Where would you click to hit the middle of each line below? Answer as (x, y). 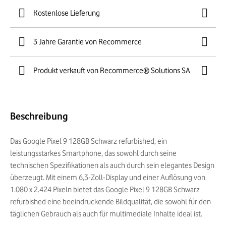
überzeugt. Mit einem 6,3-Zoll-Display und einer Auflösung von (108, 178)
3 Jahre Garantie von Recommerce (88, 42)
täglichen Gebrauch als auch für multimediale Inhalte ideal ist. (106, 214)
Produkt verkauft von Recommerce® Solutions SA (112, 71)
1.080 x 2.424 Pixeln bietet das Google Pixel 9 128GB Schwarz (105, 190)
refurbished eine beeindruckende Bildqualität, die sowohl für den (110, 202)
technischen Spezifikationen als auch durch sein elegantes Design (112, 165)
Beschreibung (39, 116)
